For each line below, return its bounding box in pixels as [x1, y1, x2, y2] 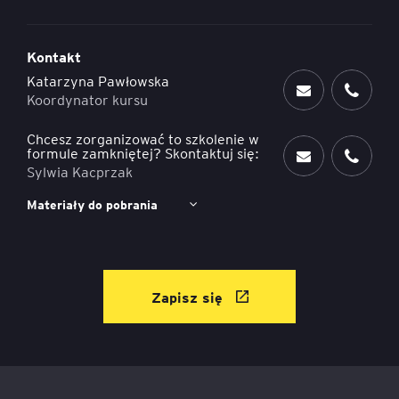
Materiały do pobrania [27, 197, 158, 213]
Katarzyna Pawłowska [27, 70, 169, 90]
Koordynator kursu [27, 89, 148, 109]
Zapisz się [151, 287, 227, 306]
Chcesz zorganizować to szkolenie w [27, 129, 259, 148]
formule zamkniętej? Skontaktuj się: [27, 143, 259, 162]
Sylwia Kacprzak [27, 162, 133, 181]
